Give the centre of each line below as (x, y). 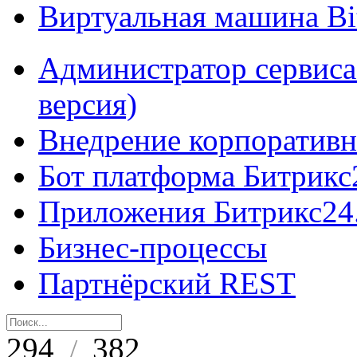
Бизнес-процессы (153, 247)
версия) (88, 104)
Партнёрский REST (167, 283)
